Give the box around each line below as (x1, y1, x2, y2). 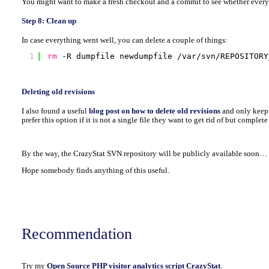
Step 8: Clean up (21, 16, 76, 25)
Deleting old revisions (21, 88, 95, 97)
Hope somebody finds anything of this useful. (21, 166, 169, 175)
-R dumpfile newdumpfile (62, 52, 178, 61)
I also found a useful (21, 107, 89, 116)
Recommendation (21, 225, 132, 243)
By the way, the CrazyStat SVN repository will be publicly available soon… (21, 149, 267, 158)
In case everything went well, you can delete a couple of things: (21, 35, 228, 44)
